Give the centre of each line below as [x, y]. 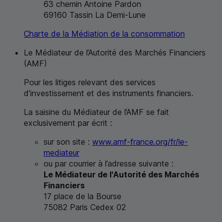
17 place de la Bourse [83, 196]
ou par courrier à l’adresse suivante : [109, 163]
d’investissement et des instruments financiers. [109, 93]
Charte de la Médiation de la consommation [104, 33]
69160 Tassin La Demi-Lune [95, 15]
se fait [156, 112]
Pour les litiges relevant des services [90, 82]
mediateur [61, 152]
